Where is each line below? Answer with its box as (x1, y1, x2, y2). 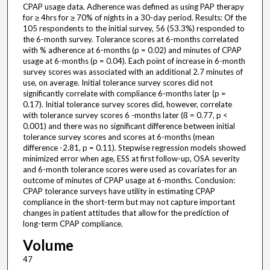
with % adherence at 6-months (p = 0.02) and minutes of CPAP (22, 45, 242, 55)
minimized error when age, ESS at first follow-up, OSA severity (22, 154, 240, 164)
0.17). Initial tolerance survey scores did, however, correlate (22, 99, 232, 110)
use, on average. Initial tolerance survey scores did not (22, 78, 213, 88)
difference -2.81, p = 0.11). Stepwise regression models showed (22, 143, 246, 153)
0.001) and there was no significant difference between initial (22, 121, 235, 131)
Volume (22, 236, 74, 254)
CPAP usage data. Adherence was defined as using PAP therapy (22, 2, 244, 12)
